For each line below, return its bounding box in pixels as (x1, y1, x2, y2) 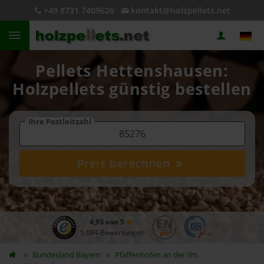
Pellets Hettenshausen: (35, 60, 229, 81)
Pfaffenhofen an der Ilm (115, 249, 199, 260)
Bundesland (32, 249, 76, 260)
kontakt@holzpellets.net (130, 5, 230, 16)
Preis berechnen (77, 156, 174, 170)
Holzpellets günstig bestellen (12, 78, 252, 100)
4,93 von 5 (89, 217, 126, 227)
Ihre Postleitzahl (28, 116, 91, 127)
